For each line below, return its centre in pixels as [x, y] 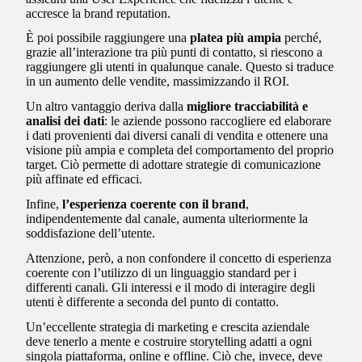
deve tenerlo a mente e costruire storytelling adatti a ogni [169, 341]
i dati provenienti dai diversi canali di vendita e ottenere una [177, 136]
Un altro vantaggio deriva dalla [107, 107]
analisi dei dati [65, 121]
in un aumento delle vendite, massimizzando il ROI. [158, 82]
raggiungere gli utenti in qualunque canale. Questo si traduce [180, 67]
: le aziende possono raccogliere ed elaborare [218, 121]
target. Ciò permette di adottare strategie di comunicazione [174, 165]
